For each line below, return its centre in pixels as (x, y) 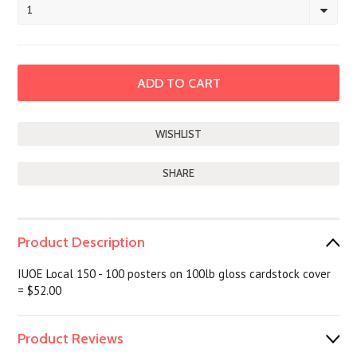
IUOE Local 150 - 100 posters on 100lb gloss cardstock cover (175, 274)
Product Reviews (71, 339)
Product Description (82, 242)
